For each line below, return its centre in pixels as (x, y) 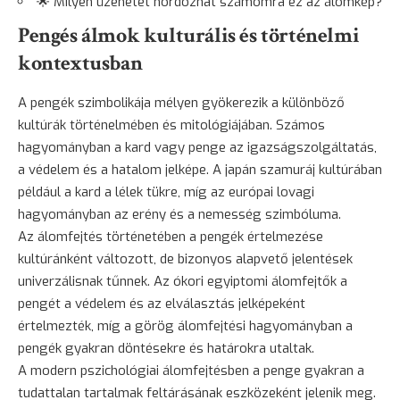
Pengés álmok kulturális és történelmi (189, 36)
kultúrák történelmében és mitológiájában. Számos (171, 125)
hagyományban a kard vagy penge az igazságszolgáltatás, (197, 148)
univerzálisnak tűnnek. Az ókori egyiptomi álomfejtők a (183, 282)
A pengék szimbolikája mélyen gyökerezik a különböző (181, 103)
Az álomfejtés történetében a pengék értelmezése (171, 237)
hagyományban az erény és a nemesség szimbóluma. (179, 215)
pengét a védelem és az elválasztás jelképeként (162, 304)
